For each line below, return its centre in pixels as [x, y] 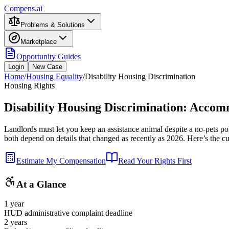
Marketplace [39, 42]
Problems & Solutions [53, 25]
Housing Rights [29, 86]
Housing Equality [54, 76]
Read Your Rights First [155, 161]
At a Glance [41, 184]
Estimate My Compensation [61, 161]
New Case [47, 67]
